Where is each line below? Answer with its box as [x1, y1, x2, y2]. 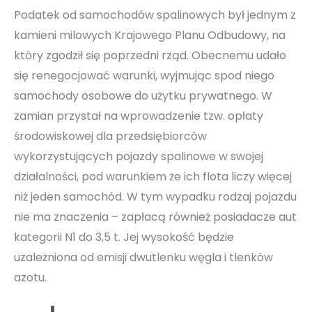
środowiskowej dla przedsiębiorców [14, 127, 207, 144]
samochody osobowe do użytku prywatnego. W [14, 87, 272, 104]
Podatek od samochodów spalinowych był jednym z [14, 6, 296, 23]
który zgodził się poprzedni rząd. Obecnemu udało [14, 47, 286, 63]
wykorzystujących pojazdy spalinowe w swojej [14, 148, 263, 164]
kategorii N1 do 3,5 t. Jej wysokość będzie [14, 228, 234, 245]
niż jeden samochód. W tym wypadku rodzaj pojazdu [14, 188, 297, 205]
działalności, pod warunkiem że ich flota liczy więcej [14, 168, 292, 185]
